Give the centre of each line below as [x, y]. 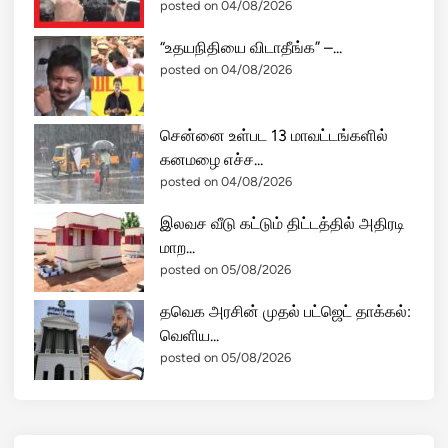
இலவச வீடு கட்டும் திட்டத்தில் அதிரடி [282, 224]
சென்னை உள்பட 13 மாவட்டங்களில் [274, 136]
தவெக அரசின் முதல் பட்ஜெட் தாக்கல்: [285, 312]
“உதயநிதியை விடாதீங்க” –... [251, 48]
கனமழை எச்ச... [211, 160]
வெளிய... [189, 336]
